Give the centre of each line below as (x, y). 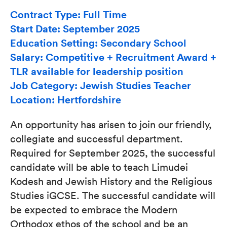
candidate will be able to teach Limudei (99, 167)
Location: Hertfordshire (66, 100)
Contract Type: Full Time (68, 14)
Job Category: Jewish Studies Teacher (101, 85)
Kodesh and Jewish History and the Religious (111, 181)
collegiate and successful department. (98, 138)
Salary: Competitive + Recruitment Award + (113, 57)
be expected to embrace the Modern (94, 209)
